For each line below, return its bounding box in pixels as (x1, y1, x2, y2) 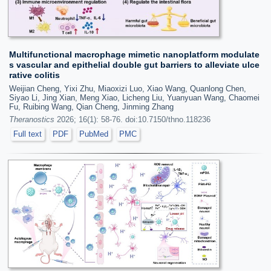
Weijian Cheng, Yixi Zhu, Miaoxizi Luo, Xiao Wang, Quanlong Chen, (9, 84, 246, 94)
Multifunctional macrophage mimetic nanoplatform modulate (9, 50, 260, 60)
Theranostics (9, 115, 54, 125)
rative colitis (9, 70, 60, 80)
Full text (13, 129, 42, 139)
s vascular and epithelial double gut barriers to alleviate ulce (9, 60, 260, 70)
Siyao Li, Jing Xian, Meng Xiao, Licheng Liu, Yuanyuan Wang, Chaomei (9, 93, 260, 103)
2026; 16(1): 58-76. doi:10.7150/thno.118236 (54, 115, 211, 125)
